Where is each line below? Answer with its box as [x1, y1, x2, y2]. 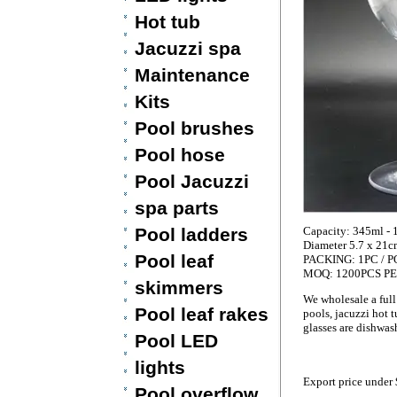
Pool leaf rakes [134, 304, 269, 324]
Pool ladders [134, 224, 248, 245]
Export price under [302, 375, 395, 389]
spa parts [134, 198, 219, 218]
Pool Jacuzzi [134, 171, 249, 191]
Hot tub [134, 12, 200, 32]
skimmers [134, 277, 223, 298]
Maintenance [134, 65, 250, 85]
